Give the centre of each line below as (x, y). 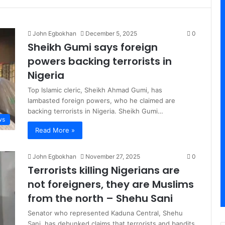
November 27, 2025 (113, 156)
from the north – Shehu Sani (100, 198)
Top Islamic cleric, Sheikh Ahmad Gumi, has (95, 90)
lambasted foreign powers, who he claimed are (101, 100)
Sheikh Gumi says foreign (93, 47)
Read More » (55, 130)
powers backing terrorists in (100, 61)
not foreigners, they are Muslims (111, 184)
